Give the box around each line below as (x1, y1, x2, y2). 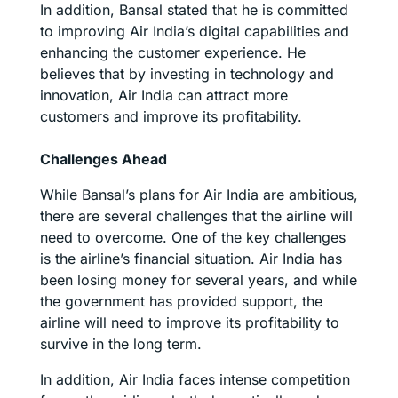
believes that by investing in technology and (40, 65, 334, 84)
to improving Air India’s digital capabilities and (40, 22, 349, 41)
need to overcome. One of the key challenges (40, 228, 346, 247)
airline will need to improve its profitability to (40, 314, 339, 332)
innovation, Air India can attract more (40, 86, 288, 105)
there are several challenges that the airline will (40, 207, 353, 226)
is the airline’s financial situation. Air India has (40, 250, 342, 268)
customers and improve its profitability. (40, 107, 302, 126)
